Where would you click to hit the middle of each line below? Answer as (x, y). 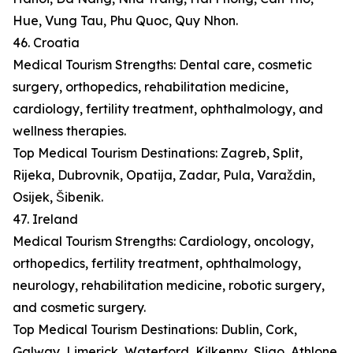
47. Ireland (45, 219)
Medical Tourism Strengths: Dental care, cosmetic (162, 65)
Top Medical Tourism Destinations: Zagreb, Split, (158, 153)
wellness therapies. (69, 131)
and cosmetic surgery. (79, 308)
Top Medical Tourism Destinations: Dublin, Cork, (155, 330)
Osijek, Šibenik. (58, 197)
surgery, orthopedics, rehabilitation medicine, (150, 87)
